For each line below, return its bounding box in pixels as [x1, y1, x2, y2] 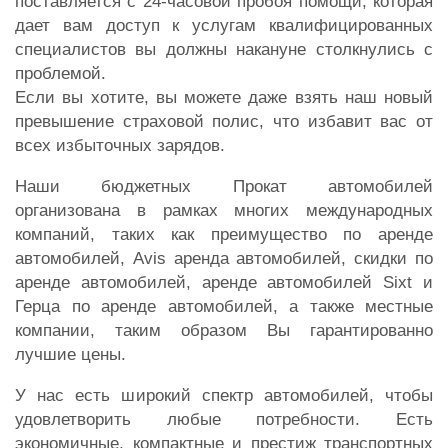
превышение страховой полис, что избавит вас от [15, 111, 433, 131]
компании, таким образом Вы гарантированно [15, 320, 433, 340]
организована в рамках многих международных [15, 200, 433, 220]
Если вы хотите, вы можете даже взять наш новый [15, 87, 433, 107]
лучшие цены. [15, 344, 126, 364]
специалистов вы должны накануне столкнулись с [15, 39, 433, 59]
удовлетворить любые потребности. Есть [15, 409, 433, 429]
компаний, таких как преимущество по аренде [15, 224, 433, 244]
